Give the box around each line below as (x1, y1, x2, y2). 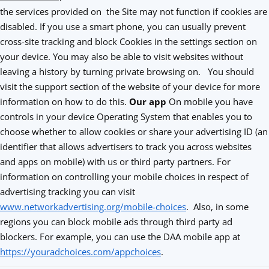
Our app (129, 95, 166, 107)
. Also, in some (186, 201, 249, 213)
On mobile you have (166, 95, 253, 107)
